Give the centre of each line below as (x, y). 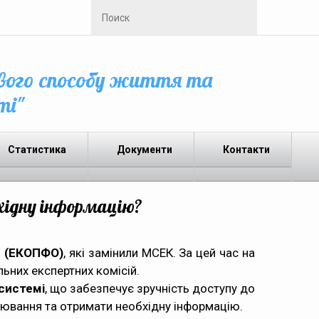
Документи (145, 150)
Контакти (246, 150)
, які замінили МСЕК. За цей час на (159, 253)
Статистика (37, 150)
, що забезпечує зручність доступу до (150, 288)
